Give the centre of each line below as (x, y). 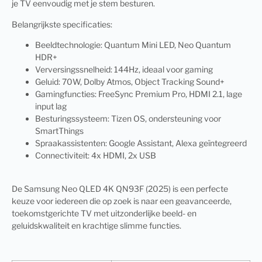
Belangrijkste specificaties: (62, 24)
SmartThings (59, 131)
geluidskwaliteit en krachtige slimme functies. (96, 225)
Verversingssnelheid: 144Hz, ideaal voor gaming (124, 70)
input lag (51, 106)
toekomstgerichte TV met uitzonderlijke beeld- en (104, 213)
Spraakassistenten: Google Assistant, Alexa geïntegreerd (141, 143)
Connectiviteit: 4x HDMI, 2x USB (96, 156)
